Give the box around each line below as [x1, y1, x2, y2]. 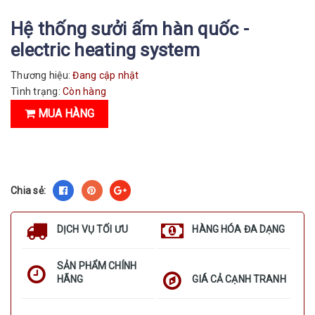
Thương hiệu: [11, 70, 70, 81]
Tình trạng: [11, 86, 63, 97]
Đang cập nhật [70, 70, 139, 81]
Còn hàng [63, 86, 106, 97]
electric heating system [11, 39, 200, 60]
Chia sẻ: [11, 185, 46, 196]
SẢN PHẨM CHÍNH [57, 260, 136, 271]
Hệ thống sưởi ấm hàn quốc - [11, 18, 250, 39]
